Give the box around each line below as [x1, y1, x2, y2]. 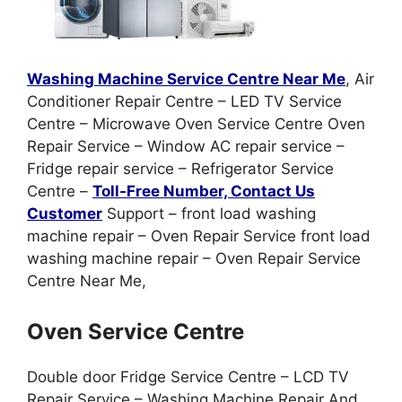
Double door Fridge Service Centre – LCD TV [27, 367, 349, 386]
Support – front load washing [102, 205, 316, 223]
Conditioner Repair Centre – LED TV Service [27, 92, 342, 110]
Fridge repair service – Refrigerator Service [27, 160, 334, 178]
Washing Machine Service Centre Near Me [27, 70, 345, 88]
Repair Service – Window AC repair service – [27, 137, 345, 155]
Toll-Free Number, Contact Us [92, 182, 315, 200]
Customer [27, 205, 102, 223]
